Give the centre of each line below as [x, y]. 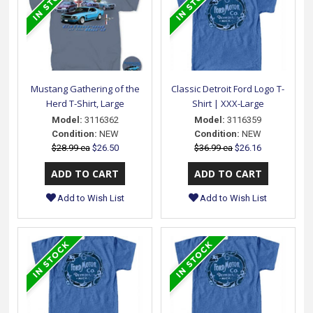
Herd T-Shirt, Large [85, 104]
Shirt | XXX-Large [228, 104]
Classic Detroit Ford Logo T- [228, 89]
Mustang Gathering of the [85, 89]
